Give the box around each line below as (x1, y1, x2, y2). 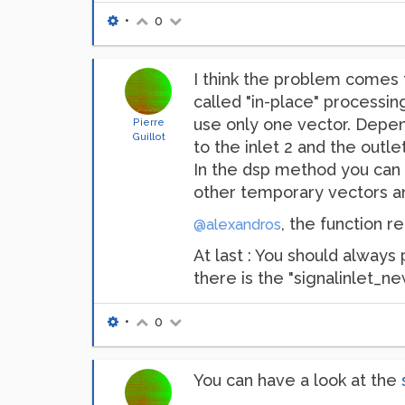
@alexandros (193, 216, 281, 233)
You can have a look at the (193, 371, 401, 390)
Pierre (132, 116, 165, 128)
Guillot (131, 130, 165, 143)
